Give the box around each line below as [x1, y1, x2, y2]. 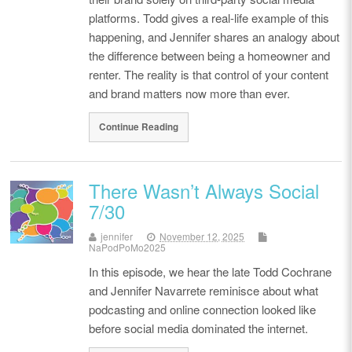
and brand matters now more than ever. [89, 85, 291, 102]
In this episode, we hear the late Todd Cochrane [89, 263, 332, 280]
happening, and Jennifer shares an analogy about [89, 28, 340, 46]
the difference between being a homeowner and [89, 47, 331, 64]
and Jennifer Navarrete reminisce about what [89, 282, 319, 299]
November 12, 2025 [159, 229, 245, 243]
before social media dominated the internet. [89, 320, 309, 336]
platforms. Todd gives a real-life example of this [89, 9, 330, 27]
